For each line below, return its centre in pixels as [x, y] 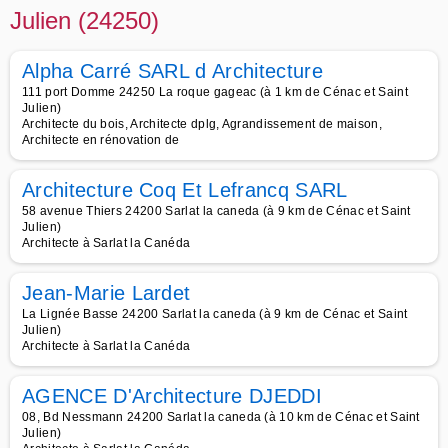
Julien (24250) [84, 20]
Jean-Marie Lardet [106, 293]
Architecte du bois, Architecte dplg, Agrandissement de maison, [202, 124]
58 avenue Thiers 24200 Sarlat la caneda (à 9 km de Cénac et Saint [216, 211]
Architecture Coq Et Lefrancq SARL [185, 190]
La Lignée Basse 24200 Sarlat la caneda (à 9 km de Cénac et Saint [215, 314]
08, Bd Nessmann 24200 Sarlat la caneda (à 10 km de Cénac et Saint [221, 417]
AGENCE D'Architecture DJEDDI [172, 396]
